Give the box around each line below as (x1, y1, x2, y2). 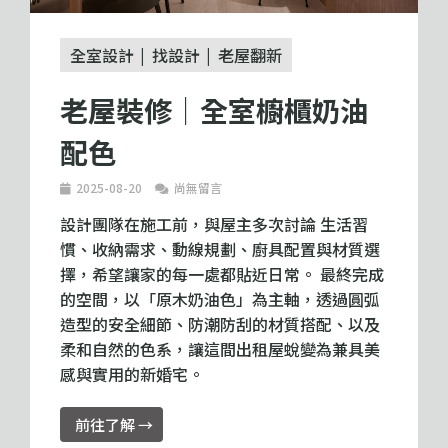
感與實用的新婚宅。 (60, 361, 204, 386)
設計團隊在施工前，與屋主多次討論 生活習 (60, 211, 368, 236)
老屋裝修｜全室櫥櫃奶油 (60, 89, 368, 130)
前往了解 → (75, 413, 153, 435)
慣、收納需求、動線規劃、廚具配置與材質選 (60, 236, 380, 261)
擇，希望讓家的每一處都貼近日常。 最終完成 (60, 261, 384, 286)
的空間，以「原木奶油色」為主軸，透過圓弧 (60, 286, 380, 311)
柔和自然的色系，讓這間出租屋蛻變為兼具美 (60, 336, 380, 361)
